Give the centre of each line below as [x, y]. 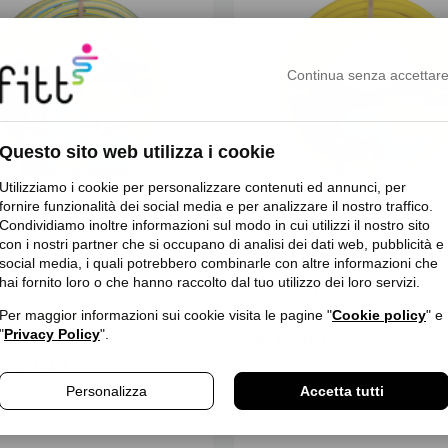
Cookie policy [379, 315]
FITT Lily [288, 286]
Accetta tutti [341, 391]
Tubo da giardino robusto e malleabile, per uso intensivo [185, 337]
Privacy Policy [52, 334]
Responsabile [321, 250]
